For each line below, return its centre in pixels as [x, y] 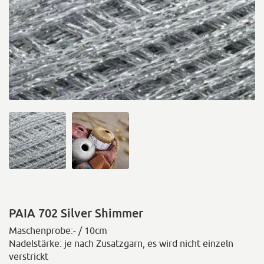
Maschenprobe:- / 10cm [58, 230]
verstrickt [29, 256]
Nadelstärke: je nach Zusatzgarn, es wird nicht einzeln [121, 243]
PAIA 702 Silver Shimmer [76, 213]
